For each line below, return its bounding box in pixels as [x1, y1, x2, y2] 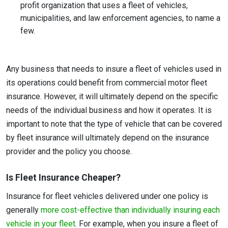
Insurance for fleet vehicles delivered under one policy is [6, 191, 208, 202]
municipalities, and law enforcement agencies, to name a [20, 13, 220, 23]
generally [6, 205, 41, 215]
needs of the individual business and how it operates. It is [6, 105, 212, 115]
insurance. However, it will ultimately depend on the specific [6, 91, 218, 101]
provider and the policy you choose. [6, 146, 134, 156]
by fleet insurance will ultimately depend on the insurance [6, 132, 209, 142]
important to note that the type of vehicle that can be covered [6, 119, 222, 129]
